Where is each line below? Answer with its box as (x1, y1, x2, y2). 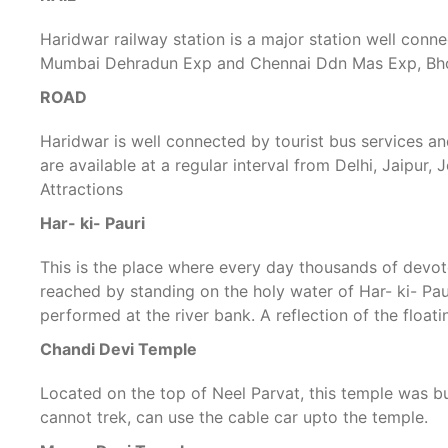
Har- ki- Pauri (40, 213, 146, 233)
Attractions (40, 179, 124, 199)
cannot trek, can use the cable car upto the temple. (40, 407, 429, 427)
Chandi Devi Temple (40, 339, 198, 359)
